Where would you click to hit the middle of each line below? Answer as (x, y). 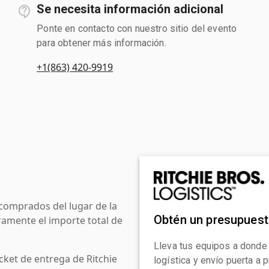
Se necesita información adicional (130, 9)
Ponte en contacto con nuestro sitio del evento (137, 28)
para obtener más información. (101, 43)
